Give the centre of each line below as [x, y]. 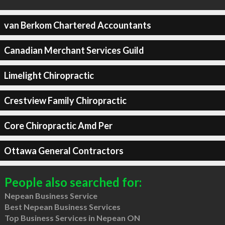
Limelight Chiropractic [49, 75]
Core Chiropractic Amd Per [58, 125]
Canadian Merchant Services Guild [74, 50]
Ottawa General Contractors [64, 150]
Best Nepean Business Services [62, 207]
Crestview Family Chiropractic [65, 100]
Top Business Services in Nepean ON [72, 218]
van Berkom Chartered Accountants [77, 25]
